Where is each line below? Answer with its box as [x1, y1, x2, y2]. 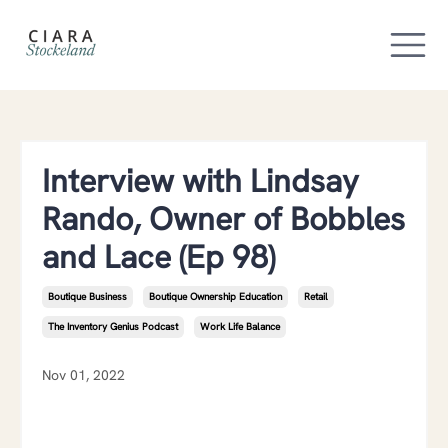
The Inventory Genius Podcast [48, 320, 178, 333]
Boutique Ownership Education [149, 290, 282, 303]
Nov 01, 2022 [42, 366, 125, 384]
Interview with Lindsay [42, 160, 359, 202]
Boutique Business [48, 290, 127, 303]
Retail [304, 290, 328, 303]
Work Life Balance [200, 320, 280, 333]
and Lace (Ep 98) [42, 236, 275, 278]
